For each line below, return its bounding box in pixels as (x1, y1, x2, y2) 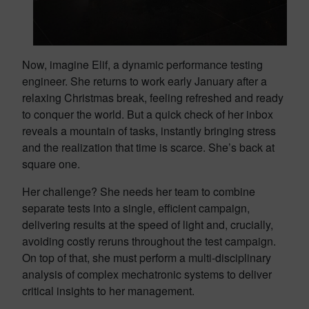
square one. (22, 156, 80, 172)
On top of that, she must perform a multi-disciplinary (22, 250, 271, 266)
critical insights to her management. (22, 283, 195, 299)
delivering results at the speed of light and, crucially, (22, 217, 273, 232)
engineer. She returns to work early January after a (22, 73, 267, 89)
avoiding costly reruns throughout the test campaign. (22, 233, 276, 249)
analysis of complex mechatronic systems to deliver (22, 266, 272, 282)
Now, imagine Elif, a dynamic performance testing (22, 57, 263, 72)
